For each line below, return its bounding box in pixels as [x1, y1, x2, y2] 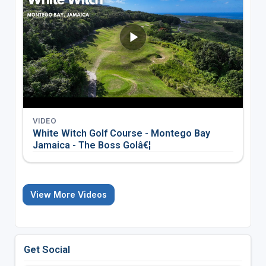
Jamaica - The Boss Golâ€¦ [32, 140, 151, 151]
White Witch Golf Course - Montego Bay [32, 128, 210, 140]
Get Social [23, 243, 70, 256]
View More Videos [30, 189, 107, 200]
